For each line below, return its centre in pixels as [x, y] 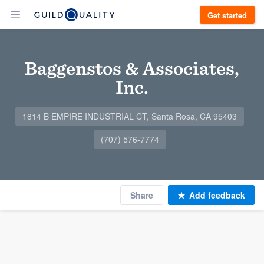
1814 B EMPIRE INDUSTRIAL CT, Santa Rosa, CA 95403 [130, 116]
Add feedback [217, 195]
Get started [227, 15]
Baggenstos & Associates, [132, 68]
